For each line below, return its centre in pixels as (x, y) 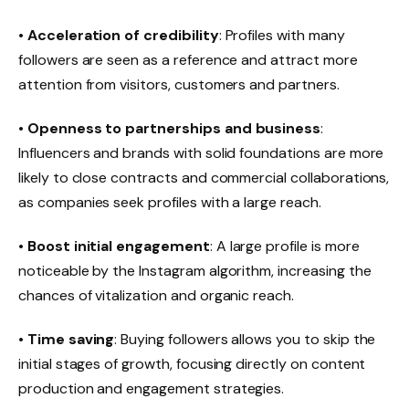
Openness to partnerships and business (174, 128)
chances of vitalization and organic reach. (156, 295)
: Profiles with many (282, 36)
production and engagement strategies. (152, 388)
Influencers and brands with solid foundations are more (201, 152)
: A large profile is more (284, 246)
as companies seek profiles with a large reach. (170, 202)
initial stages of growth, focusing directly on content (192, 363)
